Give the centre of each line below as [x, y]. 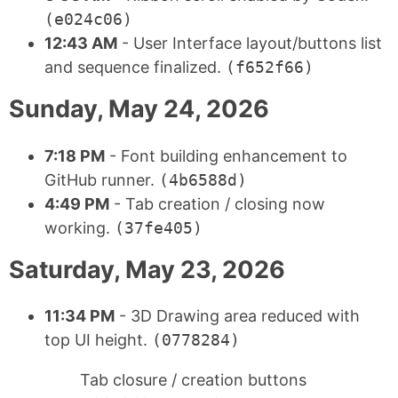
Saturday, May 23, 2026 [147, 269]
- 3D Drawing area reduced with [237, 315]
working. [80, 227]
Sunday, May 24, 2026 [139, 109]
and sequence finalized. [135, 68]
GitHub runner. [102, 179]
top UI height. [98, 339]
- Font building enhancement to [226, 155]
